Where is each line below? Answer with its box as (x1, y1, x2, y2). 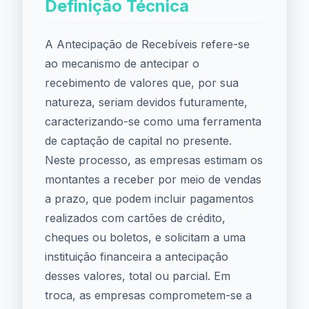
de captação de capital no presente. (45, 134, 232, 148)
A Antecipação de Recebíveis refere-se (45, 37, 250, 51)
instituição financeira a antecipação (45, 250, 228, 263)
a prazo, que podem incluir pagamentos (45, 192, 254, 206)
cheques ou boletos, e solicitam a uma (45, 230, 246, 244)
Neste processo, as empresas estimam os (45, 153, 263, 167)
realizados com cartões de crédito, (45, 211, 226, 225)
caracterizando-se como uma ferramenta (45, 114, 261, 128)
